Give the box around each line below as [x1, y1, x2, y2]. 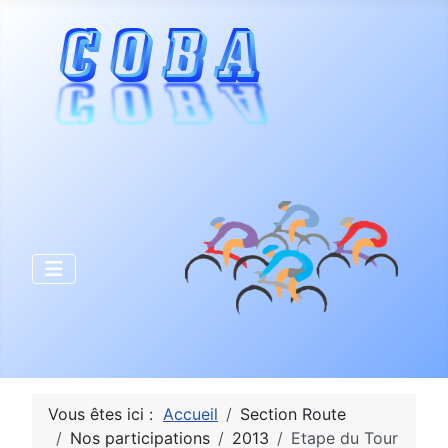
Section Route [240, 404, 346, 424]
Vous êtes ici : [48, 404, 163, 424]
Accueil [163, 404, 218, 424]
